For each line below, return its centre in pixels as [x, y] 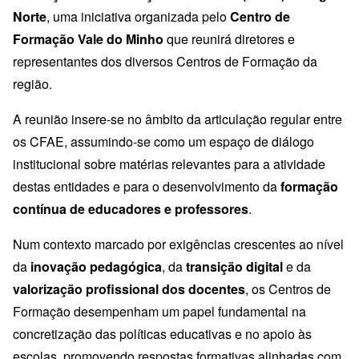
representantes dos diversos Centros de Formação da [165, 62]
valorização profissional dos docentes [129, 289]
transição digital [234, 267]
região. [32, 84]
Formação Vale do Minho [88, 39]
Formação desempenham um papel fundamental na [159, 312]
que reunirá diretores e [229, 39]
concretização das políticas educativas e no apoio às [162, 334]
